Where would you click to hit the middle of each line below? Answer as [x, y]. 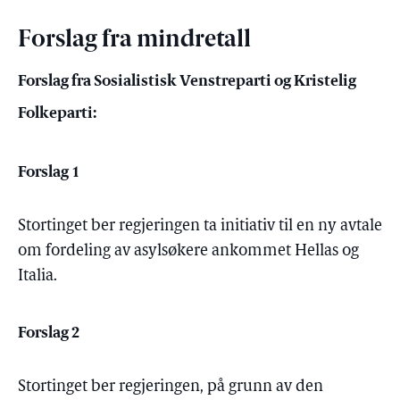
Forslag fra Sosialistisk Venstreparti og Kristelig [187, 80]
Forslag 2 [49, 332]
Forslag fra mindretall [134, 41]
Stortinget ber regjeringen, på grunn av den [171, 387]
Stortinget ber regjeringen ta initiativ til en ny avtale [200, 226]
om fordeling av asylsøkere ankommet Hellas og [188, 251]
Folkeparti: [57, 112]
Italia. [37, 276]
